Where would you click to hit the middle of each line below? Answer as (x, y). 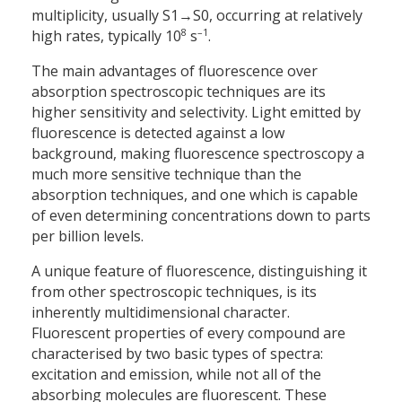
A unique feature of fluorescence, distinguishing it (199, 271)
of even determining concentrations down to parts (201, 216)
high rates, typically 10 (106, 36)
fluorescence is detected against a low (158, 133)
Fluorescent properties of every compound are (188, 333)
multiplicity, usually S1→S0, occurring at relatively (197, 16)
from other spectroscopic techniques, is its (174, 292)
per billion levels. (87, 236)
